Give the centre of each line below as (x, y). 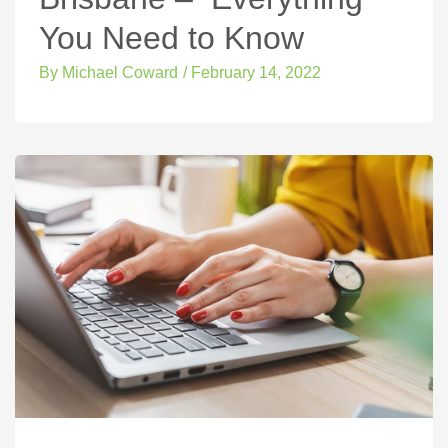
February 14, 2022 (256, 72)
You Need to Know (171, 37)
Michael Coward (118, 72)
